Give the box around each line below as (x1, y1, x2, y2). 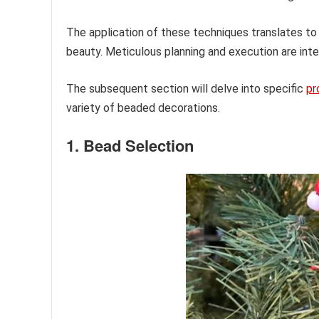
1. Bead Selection (66, 134, 194, 157)
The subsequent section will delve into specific (66, 82, 306, 96)
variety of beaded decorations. (66, 101, 220, 115)
